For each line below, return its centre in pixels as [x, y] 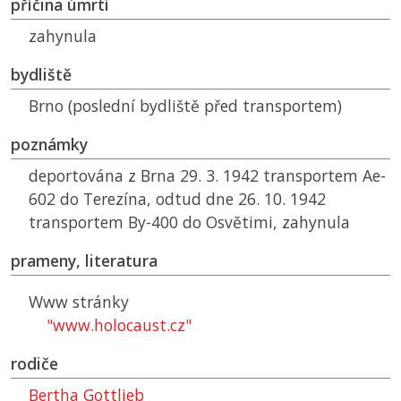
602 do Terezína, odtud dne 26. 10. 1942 [177, 199]
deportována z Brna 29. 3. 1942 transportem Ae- [207, 176]
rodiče [34, 364]
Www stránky [79, 302]
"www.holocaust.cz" [119, 325]
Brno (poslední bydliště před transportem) [185, 106]
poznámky [49, 145]
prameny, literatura [84, 261]
